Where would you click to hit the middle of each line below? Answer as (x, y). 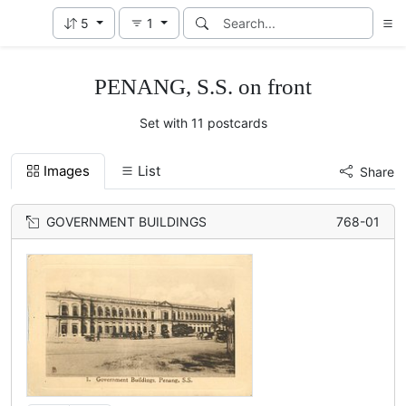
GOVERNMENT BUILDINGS (126, 222)
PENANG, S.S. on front (203, 86)
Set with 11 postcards (203, 123)
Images (67, 171)
